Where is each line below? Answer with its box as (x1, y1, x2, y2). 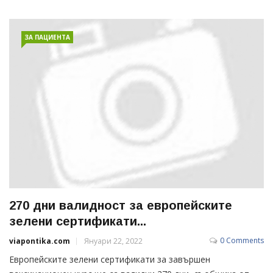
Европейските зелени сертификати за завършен (9, 253, 210, 265)
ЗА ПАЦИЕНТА (24, 32, 70, 41)
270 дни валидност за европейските (9, 198, 232, 212)
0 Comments (220, 235, 264, 246)
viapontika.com (9, 235, 70, 246)
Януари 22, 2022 (84, 235, 143, 246)
